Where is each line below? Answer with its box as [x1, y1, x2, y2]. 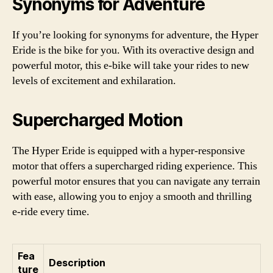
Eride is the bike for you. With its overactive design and [12, 43, 254, 57]
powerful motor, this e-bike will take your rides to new [12, 58, 249, 73]
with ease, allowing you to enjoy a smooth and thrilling [12, 189, 252, 204]
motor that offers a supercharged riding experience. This [12, 158, 257, 173]
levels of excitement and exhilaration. [12, 73, 176, 88]
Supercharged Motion [12, 109, 183, 130]
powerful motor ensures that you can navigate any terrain [12, 174, 260, 188]
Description [49, 256, 105, 269]
